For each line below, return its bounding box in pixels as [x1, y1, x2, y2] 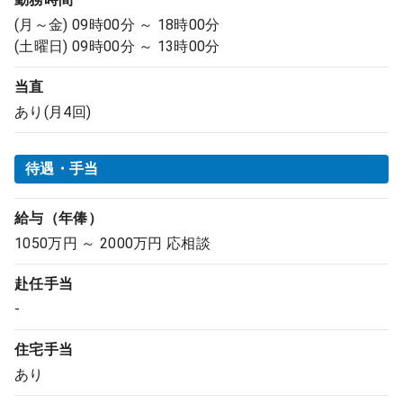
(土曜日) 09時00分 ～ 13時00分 [14, 38, 220, 55]
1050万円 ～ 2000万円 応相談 [14, 235, 211, 252]
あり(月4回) [14, 103, 92, 121]
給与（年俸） [14, 210, 103, 227]
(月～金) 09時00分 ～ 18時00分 [14, 16, 220, 33]
